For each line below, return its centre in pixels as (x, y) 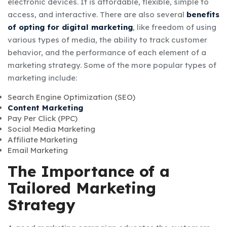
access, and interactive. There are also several (97, 14)
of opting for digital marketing (70, 27)
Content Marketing (45, 107)
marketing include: (42, 78)
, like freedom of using (175, 27)
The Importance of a (89, 171)
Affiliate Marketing (43, 139)
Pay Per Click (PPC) (43, 118)
